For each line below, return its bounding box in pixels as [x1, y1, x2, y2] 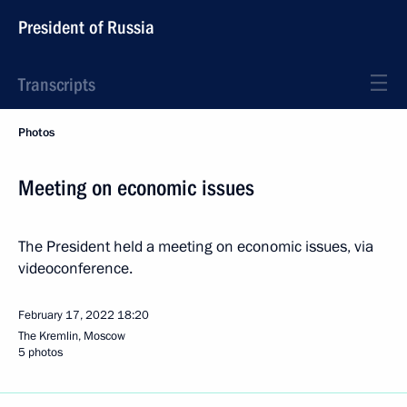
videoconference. [18, 258, 133, 279]
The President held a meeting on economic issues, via [18, 236, 373, 257]
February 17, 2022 [18, 307, 114, 323]
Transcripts [18, 74, 95, 95]
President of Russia [18, 16, 154, 38]
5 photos [18, 344, 63, 361]
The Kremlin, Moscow [18, 328, 125, 344]
